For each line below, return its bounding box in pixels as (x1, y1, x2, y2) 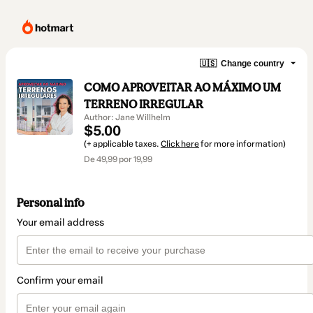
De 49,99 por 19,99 (84, 154, 152, 164)
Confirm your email (17, 275, 103, 287)
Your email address (17, 217, 104, 229)
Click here (161, 139, 199, 149)
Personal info (17, 196, 85, 210)
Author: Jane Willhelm (84, 112, 170, 122)
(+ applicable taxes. (84, 139, 161, 149)
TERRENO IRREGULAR (84, 97, 203, 111)
